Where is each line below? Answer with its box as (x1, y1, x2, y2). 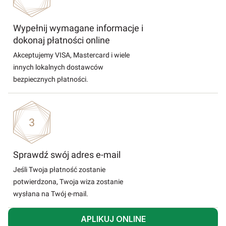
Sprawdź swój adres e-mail (13, 149, 121, 160)
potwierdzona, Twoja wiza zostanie (13, 178, 123, 186)
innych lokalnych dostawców (13, 63, 103, 71)
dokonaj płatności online (13, 35, 110, 45)
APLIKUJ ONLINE (80, 214, 146, 224)
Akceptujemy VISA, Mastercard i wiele (13, 51, 130, 59)
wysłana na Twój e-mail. (13, 190, 88, 198)
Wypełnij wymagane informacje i (13, 23, 143, 33)
